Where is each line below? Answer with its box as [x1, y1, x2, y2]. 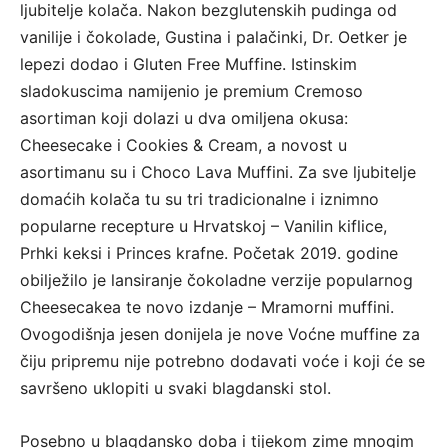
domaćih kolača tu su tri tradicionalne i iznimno [20, 189, 379, 210]
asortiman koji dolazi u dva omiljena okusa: [20, 108, 348, 129]
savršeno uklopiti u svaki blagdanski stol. [20, 378, 331, 399]
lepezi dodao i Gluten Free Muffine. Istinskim [20, 54, 357, 75]
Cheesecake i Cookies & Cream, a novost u [20, 135, 347, 156]
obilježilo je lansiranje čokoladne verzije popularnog [20, 270, 413, 291]
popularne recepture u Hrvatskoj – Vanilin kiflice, [20, 216, 387, 237]
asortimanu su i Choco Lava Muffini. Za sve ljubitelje [20, 162, 416, 183]
